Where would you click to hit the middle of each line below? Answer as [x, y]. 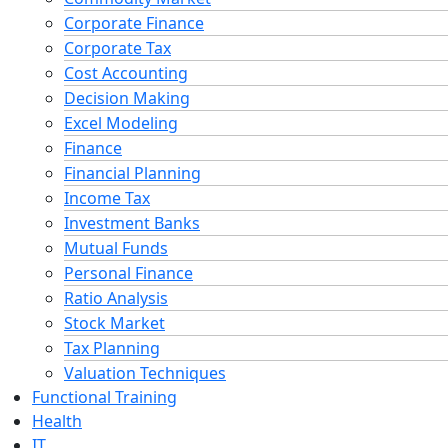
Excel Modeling [121, 122]
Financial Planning [132, 172]
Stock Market [114, 322]
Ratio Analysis [116, 297]
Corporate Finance [134, 22]
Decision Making [127, 97]
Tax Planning [112, 347]
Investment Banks [132, 222]
